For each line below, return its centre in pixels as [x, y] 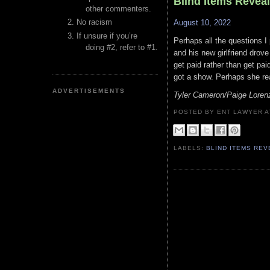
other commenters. [118, 9]
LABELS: [190, 148]
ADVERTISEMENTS [89, 90]
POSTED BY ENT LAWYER [219, 111]
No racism [94, 22]
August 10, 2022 [202, 23]
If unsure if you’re [107, 36]
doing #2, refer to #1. [122, 47]
